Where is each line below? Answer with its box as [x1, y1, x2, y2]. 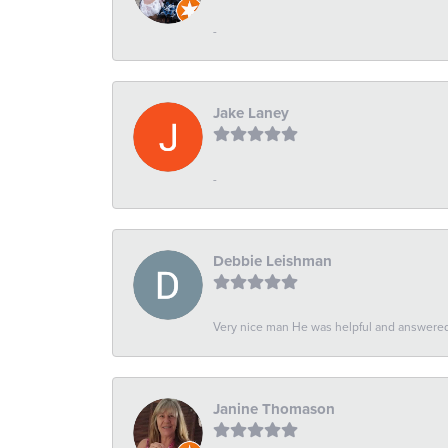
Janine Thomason [213, 397, 335, 420]
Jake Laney [213, 101, 289, 124]
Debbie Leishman [213, 249, 332, 272]
